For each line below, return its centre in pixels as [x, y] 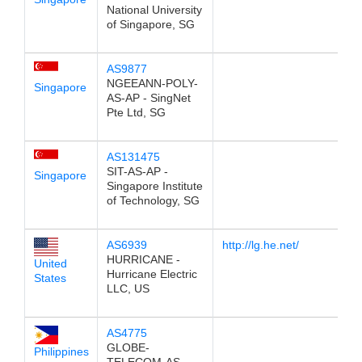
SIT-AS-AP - [137, 171]
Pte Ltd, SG [136, 112]
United [50, 263]
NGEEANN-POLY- [152, 83]
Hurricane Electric [152, 274]
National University [154, 10]
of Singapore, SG [150, 24]
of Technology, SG [153, 200]
